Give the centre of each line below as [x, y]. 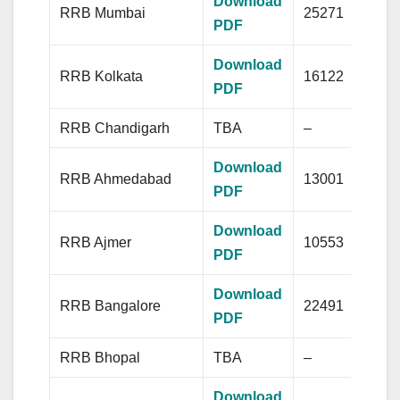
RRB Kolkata [102, 76]
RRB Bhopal [100, 357]
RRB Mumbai [103, 12]
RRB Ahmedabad [116, 179]
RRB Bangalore [111, 305]
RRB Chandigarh [115, 128]
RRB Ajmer [96, 242]
